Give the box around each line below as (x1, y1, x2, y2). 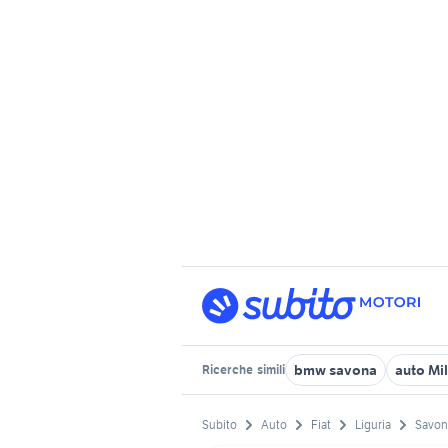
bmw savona (294, 361, 377, 379)
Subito (202, 417, 237, 433)
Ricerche (202, 362, 255, 377)
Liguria (355, 417, 391, 433)
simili (255, 362, 285, 377)
